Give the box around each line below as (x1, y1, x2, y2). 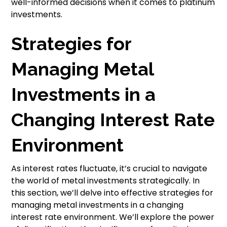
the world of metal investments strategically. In (11, 175, 200, 187)
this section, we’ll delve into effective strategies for (11, 187, 214, 199)
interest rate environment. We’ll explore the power (11, 211, 215, 223)
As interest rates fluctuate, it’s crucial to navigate (11, 163, 208, 175)
